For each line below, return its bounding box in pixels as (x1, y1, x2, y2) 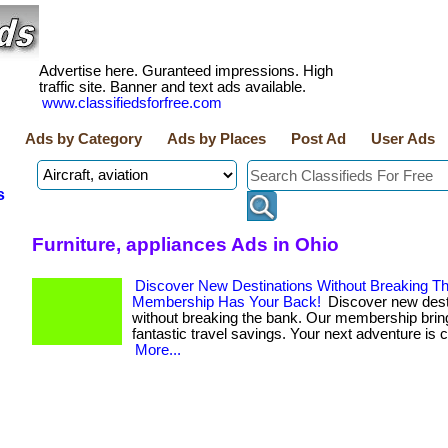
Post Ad (291, 131, 346, 147)
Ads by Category (25, 131, 142, 147)
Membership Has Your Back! (132, 294, 321, 310)
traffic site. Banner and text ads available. (39, 79, 306, 95)
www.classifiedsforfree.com (42, 95, 222, 111)
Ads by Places (167, 131, 266, 147)
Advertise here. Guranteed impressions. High (39, 63, 333, 79)
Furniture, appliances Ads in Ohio (32, 233, 339, 255)
